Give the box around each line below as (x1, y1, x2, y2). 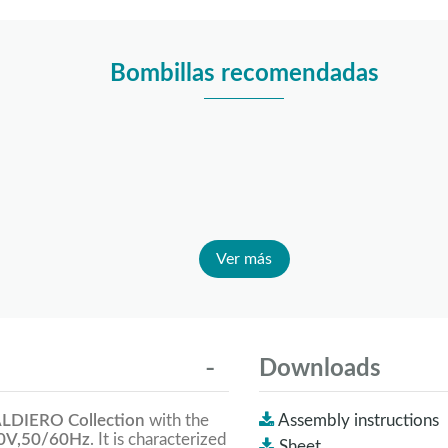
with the (145, 411, 209, 429)
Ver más (216, 251, 272, 268)
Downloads (259, 357, 381, 382)
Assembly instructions (278, 411, 439, 429)
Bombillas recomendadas (109, 61, 379, 86)
